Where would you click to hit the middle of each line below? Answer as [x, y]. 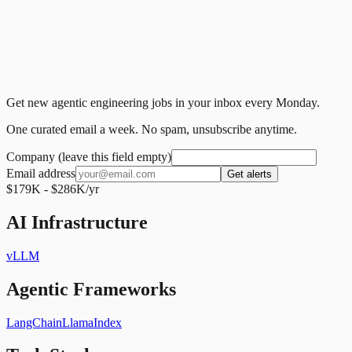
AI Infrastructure [77, 222]
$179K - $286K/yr [53, 189]
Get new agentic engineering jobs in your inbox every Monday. [163, 102]
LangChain [34, 322]
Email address [41, 173]
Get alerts [249, 174]
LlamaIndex [92, 322]
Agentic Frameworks [91, 289]
